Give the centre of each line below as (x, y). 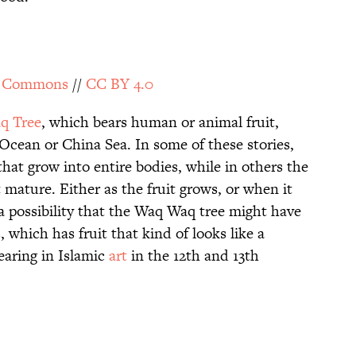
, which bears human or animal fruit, (160, 122)
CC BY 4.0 (120, 84)
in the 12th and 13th (193, 256)
